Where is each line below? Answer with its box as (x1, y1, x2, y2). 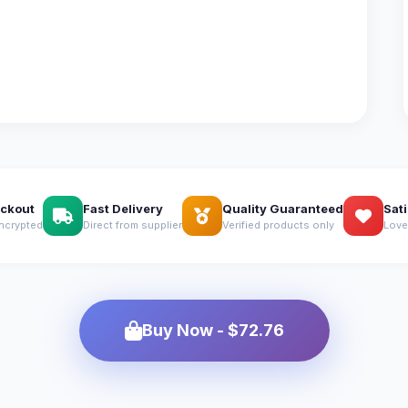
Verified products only (222, 218, 334, 231)
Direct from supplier (83, 218, 182, 231)
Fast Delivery (83, 200, 163, 216)
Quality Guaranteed (222, 200, 343, 216)
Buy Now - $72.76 (141, 321, 284, 341)
